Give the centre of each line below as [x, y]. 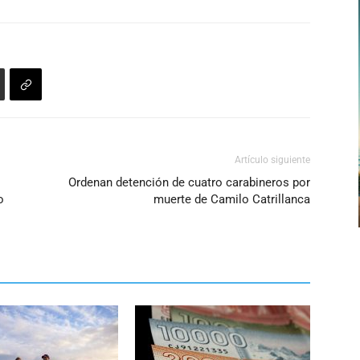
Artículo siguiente [272, 160]
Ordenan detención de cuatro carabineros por [189, 183]
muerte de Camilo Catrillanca [232, 200]
